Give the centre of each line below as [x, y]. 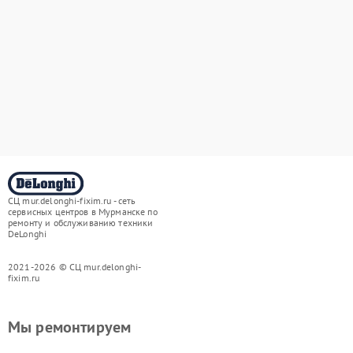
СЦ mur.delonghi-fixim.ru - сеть [72, 201]
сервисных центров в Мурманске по [83, 212]
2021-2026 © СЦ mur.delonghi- [75, 267]
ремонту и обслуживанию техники [81, 223]
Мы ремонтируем [70, 327]
